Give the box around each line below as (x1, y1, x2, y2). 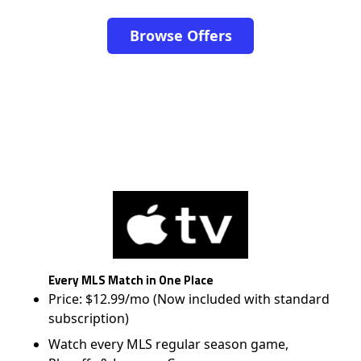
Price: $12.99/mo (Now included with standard (48, 290, 330, 308)
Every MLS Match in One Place (48, 271, 214, 289)
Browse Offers (129, 26, 232, 45)
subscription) (48, 309, 130, 327)
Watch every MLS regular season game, (48, 335, 289, 353)
